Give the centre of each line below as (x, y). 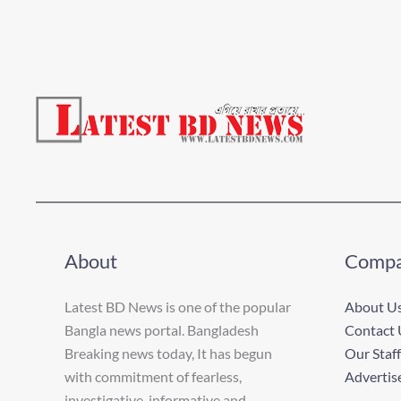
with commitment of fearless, (153, 376)
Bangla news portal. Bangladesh (162, 329)
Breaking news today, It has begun (168, 353)
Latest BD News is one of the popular (178, 306)
